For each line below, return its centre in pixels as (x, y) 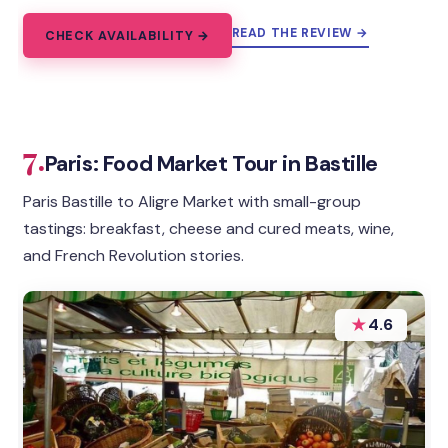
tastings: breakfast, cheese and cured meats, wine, (209, 228)
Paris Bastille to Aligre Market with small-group (192, 201)
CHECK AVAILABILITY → (127, 35)
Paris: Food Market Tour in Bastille (211, 163)
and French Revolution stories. (134, 255)
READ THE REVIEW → (300, 33)
